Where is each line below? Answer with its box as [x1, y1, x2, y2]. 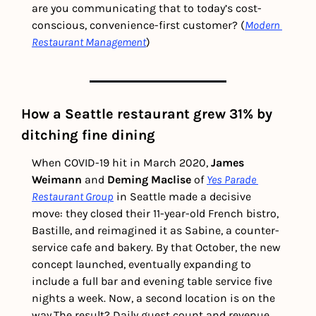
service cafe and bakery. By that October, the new [32, 241, 281, 255]
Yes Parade [207, 173, 256, 187]
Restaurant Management [32, 35, 146, 49]
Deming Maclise [107, 173, 191, 187]
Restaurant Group [32, 190, 114, 204]
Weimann [32, 173, 82, 187]
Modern [245, 18, 280, 32]
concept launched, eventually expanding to [32, 257, 251, 272]
